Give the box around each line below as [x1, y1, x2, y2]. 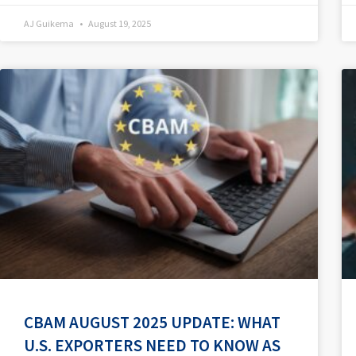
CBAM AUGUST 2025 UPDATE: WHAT [24, 311, 281, 333]
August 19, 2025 [87, 17, 151, 29]
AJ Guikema [24, 17, 75, 29]
